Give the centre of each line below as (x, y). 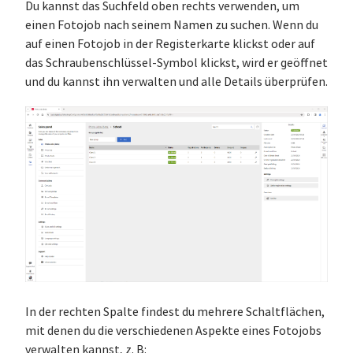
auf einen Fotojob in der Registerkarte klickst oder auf (170, 45)
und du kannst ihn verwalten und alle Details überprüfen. (176, 82)
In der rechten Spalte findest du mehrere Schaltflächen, (175, 312)
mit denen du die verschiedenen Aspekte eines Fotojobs (173, 331)
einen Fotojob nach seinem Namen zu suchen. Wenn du (172, 26)
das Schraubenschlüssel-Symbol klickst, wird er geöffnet (176, 63)
